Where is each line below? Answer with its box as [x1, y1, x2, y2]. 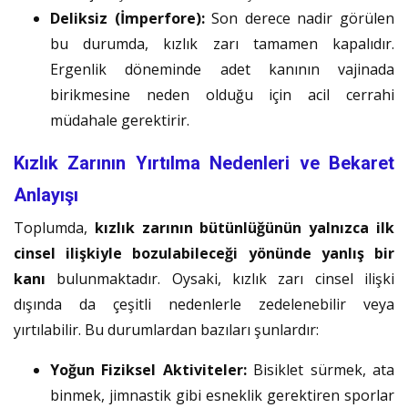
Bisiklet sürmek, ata [246, 359, 395, 380]
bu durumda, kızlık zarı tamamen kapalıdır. [50, 33, 394, 54]
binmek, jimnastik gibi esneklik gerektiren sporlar [50, 384, 394, 405]
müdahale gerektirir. [50, 109, 189, 130]
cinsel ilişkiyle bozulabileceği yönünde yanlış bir [14, 242, 394, 263]
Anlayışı [14, 183, 78, 206]
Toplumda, [14, 217, 95, 238]
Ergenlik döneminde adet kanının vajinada [50, 58, 394, 79]
